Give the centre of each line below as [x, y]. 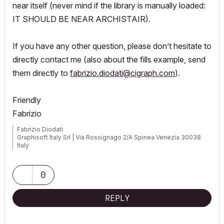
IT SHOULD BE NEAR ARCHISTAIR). [81, 19]
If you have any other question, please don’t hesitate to [112, 46]
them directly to [41, 73]
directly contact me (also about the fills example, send [109, 60]
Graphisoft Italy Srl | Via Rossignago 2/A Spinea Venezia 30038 [109, 137]
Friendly [27, 100]
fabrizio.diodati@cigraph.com [122, 73]
